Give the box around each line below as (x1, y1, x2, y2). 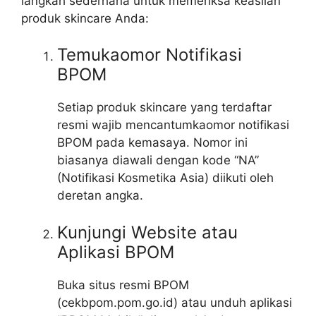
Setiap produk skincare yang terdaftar (57, 100, 272, 115)
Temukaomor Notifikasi (57, 44, 242, 66)
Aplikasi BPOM (57, 241, 174, 262)
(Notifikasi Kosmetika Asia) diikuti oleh (57, 171, 274, 186)
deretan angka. (57, 188, 143, 203)
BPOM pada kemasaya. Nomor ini (57, 135, 248, 150)
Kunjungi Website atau (57, 221, 238, 243)
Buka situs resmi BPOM (57, 277, 189, 292)
